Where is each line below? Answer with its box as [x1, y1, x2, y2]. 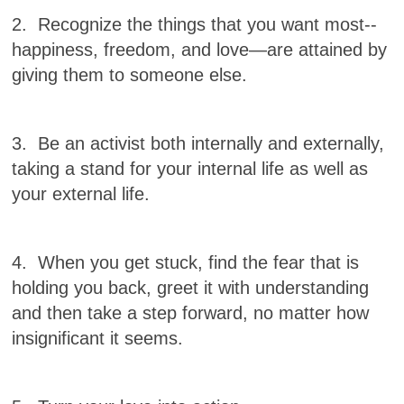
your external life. [12, 184, 151, 205]
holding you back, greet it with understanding [12, 278, 370, 298]
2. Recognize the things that [12, 14, 243, 35]
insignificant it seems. [12, 328, 184, 349]
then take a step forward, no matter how [47, 303, 370, 324]
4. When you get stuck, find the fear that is [12, 252, 360, 273]
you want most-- [247, 14, 378, 35]
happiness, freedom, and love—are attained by [12, 40, 388, 60]
